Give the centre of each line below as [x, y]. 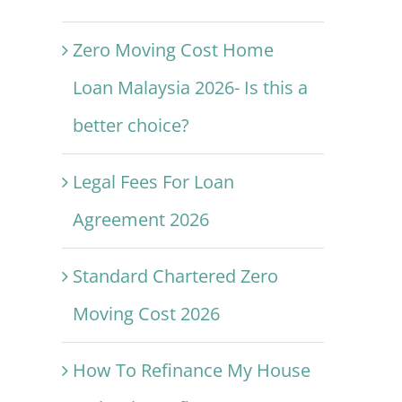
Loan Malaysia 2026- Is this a [190, 88]
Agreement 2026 [140, 220]
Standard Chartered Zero [175, 276]
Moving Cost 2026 [146, 314]
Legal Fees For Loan [153, 182]
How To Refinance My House [191, 371]
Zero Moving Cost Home [173, 50]
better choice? [131, 126]
